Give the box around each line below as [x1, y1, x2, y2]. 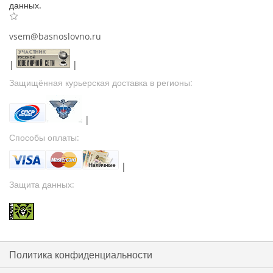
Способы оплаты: [9, 132, 79, 143]
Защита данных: [9, 179, 74, 190]
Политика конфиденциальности [9, 248, 152, 261]
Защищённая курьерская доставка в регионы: [9, 77, 193, 88]
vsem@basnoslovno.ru [9, 30, 101, 42]
